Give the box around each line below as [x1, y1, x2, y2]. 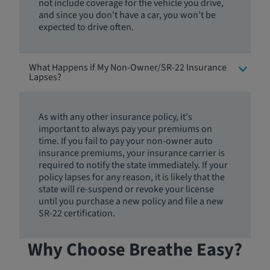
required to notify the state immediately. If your [39, 159, 228, 172]
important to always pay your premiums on [39, 122, 212, 136]
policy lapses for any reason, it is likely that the [39, 171, 225, 184]
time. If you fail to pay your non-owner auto [39, 134, 213, 148]
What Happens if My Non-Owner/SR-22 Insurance [29, 61, 227, 74]
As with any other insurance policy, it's [39, 110, 192, 124]
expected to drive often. [39, 20, 134, 34]
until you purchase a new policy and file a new [39, 195, 224, 208]
